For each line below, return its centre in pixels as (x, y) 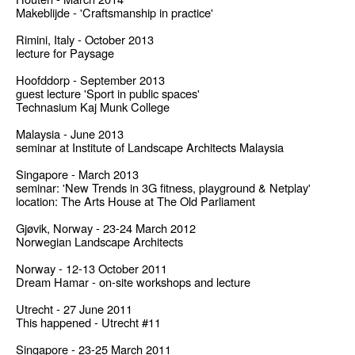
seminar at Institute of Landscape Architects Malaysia (150, 147)
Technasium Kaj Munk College (93, 107)
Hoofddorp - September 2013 (90, 80)
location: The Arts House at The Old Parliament (136, 201)
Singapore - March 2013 (77, 174)
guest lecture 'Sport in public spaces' (108, 94)
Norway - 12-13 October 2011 (92, 269)
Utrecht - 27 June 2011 (74, 309)
